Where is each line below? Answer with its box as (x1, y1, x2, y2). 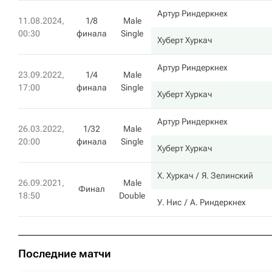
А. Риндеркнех (190, 197, 246, 207)
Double (119, 191, 145, 200)
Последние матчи (18, 247, 111, 260)
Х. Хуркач (157, 171, 193, 180)
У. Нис (157, 197, 182, 207)
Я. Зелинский (202, 171, 253, 180)
